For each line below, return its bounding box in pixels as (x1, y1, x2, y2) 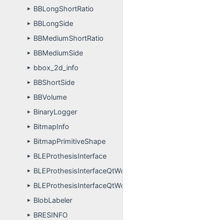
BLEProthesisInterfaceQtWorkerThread (33, 181, 161, 190)
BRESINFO (33, 211, 68, 219)
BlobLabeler (33, 196, 72, 204)
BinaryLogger (33, 108, 77, 116)
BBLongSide (33, 19, 73, 27)
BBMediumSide (33, 49, 83, 57)
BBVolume (33, 93, 67, 101)
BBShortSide (33, 78, 75, 86)
